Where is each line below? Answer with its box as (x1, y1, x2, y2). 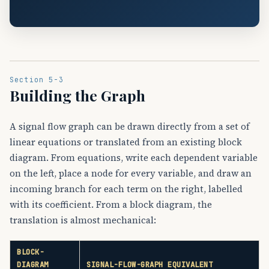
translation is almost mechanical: (10, 213, 156, 226)
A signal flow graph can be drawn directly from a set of (10, 119, 250, 133)
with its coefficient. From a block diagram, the (10, 198, 212, 211)
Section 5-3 (10, 75, 64, 85)
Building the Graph (10, 85, 145, 105)
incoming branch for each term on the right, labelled (10, 182, 243, 195)
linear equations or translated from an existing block (10, 135, 242, 148)
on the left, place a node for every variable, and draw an (10, 166, 252, 180)
